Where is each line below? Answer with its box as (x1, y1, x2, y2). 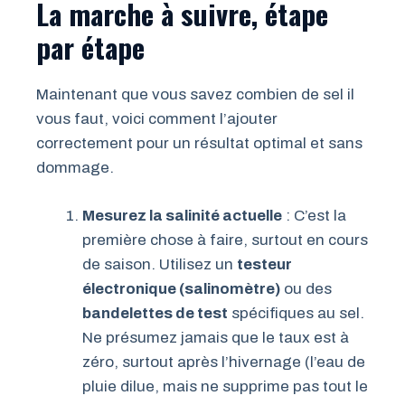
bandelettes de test (82, 304, 228, 322)
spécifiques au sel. (228, 304, 364, 322)
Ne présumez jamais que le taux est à (82, 328, 349, 346)
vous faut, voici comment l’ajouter (36, 110, 278, 128)
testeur (237, 255, 292, 273)
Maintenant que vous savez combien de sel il (36, 86, 354, 104)
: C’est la (282, 206, 346, 224)
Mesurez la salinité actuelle (82, 206, 282, 224)
